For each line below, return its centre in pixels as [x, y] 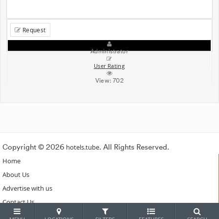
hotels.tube [83, 147]
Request [33, 30]
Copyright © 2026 [34, 147]
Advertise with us [27, 188]
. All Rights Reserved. [134, 147]
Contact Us [18, 202]
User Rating [109, 66]
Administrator [109, 51]
